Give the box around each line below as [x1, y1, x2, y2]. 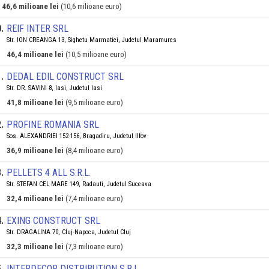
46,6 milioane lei [2, 2, 59, 11]
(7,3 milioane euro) [65, 242, 123, 251]
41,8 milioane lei [7, 98, 64, 107]
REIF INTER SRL [7, 23, 68, 34]
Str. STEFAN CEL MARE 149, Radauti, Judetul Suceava [7, 180, 151, 188]
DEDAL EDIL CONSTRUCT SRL [7, 71, 124, 82]
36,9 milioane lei [7, 146, 64, 155]
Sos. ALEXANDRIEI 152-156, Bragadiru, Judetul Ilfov [7, 132, 147, 140]
